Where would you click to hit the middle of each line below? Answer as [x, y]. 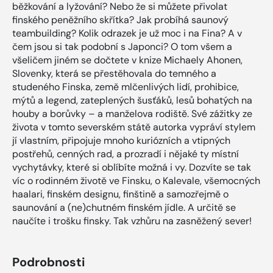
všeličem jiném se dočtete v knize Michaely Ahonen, [127, 60]
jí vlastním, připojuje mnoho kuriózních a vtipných [121, 141]
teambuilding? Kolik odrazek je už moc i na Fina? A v [127, 34]
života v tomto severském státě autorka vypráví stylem [134, 127]
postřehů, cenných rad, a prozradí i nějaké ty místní [126, 154]
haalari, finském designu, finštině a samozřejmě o [120, 194]
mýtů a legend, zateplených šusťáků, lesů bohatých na [132, 101]
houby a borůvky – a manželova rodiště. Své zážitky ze [132, 114]
